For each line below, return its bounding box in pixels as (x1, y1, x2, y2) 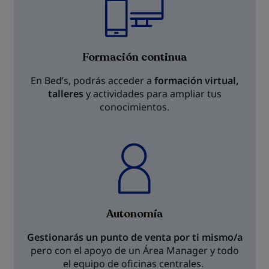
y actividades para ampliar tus (83, 87, 222, 100)
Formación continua (82, 50, 187, 64)
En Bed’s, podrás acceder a (31, 74, 154, 87)
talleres (47, 87, 83, 100)
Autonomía (106, 207, 163, 221)
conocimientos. (100, 100, 169, 113)
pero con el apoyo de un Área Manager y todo (30, 244, 239, 257)
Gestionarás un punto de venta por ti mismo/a (26, 231, 243, 244)
